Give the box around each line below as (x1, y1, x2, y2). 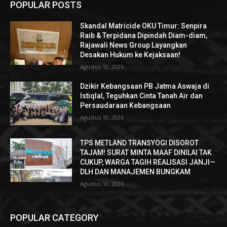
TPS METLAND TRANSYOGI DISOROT (80, 138, 199, 147)
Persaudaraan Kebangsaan (80, 101, 171, 110)
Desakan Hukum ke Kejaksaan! (80, 51, 181, 59)
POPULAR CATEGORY (10, 212, 99, 223)
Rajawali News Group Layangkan (80, 41, 187, 50)
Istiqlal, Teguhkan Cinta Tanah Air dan (80, 92, 203, 100)
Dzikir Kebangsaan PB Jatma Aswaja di (80, 82, 210, 91)
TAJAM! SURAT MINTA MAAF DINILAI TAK (80, 148, 212, 157)
